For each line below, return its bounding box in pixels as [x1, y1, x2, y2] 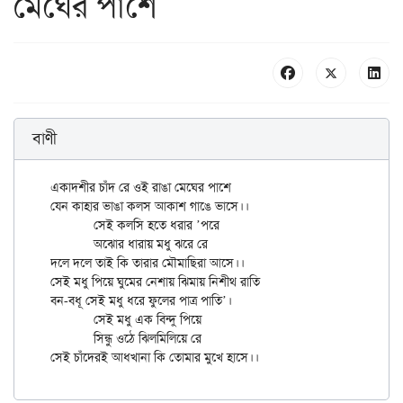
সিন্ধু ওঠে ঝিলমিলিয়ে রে [50, 330, 94, 347]
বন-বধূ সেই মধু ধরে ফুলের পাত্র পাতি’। [50, 292, 232, 309]
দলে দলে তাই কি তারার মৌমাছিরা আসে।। [50, 255, 245, 272]
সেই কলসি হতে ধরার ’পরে [50, 217, 94, 234]
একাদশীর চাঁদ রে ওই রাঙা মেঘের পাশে [50, 179, 231, 196]
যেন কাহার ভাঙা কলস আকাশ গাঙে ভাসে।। [50, 198, 249, 215]
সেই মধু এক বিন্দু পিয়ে [50, 311, 94, 328]
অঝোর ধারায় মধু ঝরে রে [50, 236, 94, 253]
